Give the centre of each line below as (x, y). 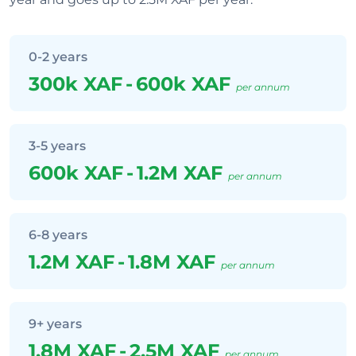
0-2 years (58, 57)
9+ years (55, 324)
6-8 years (58, 235)
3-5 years (57, 146)
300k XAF (75, 84)
